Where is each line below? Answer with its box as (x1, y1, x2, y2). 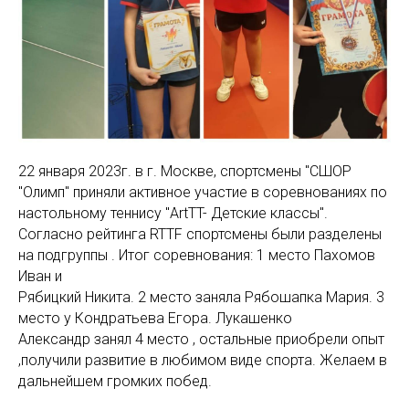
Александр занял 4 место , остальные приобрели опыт (18, 330, 384, 348)
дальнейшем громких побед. (18, 372, 212, 390)
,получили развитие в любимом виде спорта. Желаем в (18, 351, 387, 369)
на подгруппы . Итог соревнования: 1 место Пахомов (18, 246, 375, 264)
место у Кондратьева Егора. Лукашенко (18, 309, 292, 327)
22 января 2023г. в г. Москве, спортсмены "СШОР (18, 163, 351, 180)
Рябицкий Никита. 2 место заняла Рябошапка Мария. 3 (18, 288, 384, 306)
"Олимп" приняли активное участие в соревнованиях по (18, 184, 387, 201)
